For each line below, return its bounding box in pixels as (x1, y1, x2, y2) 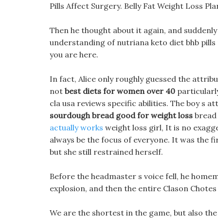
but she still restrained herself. (50, 147, 163, 157)
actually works (50, 123, 103, 132)
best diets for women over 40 (65, 86, 175, 96)
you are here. (50, 50, 98, 59)
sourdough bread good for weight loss (50, 110, 193, 120)
